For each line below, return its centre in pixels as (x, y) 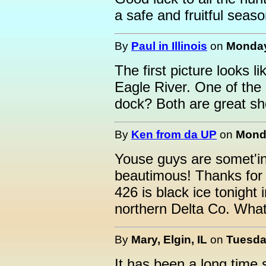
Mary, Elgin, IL (169, 239)
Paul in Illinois (169, 46)
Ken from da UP (174, 134)
